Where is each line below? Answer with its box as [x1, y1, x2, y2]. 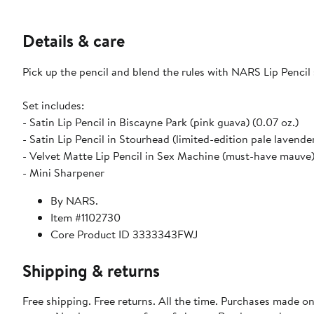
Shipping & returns [22, 258, 160, 282]
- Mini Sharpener [22, 164, 104, 180]
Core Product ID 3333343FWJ [50, 226, 198, 242]
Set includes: [22, 97, 84, 113]
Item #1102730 [50, 209, 121, 225]
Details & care [22, 28, 125, 53]
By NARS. [50, 192, 98, 208]
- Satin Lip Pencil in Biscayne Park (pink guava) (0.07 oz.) [22, 114, 299, 130]
